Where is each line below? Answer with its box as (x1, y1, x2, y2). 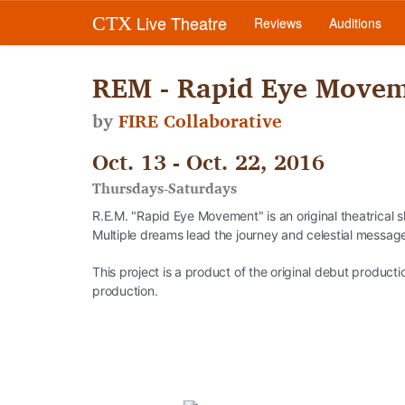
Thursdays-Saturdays (92, 176, 237, 200)
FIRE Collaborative (118, 107, 282, 136)
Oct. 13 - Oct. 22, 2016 (92, 144, 325, 180)
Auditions (329, 14, 381, 32)
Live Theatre (132, 11, 227, 34)
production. (92, 283, 158, 298)
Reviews (254, 14, 302, 32)
